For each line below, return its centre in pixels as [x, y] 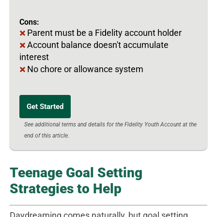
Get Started [45, 106]
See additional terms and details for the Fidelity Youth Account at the [110, 124]
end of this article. [47, 135]
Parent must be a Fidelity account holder [104, 32]
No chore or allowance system [85, 69]
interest [34, 57]
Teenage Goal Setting [76, 172]
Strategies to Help [66, 188]
